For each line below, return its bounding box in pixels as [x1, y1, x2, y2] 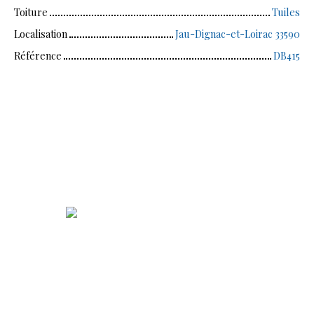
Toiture [14, 5, 48, 20]
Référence [14, 48, 62, 63]
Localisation [14, 27, 67, 41]
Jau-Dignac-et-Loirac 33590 [175, 27, 300, 41]
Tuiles [272, 5, 300, 20]
